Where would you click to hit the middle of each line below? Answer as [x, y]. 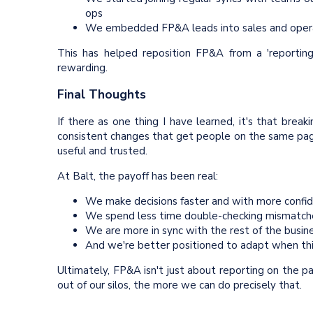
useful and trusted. [102, 151]
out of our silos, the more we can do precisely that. [180, 285]
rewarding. [82, 67]
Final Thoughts [102, 95]
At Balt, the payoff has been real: [138, 176]
